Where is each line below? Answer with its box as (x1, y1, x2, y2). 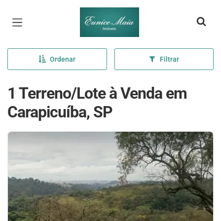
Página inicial (79, 9, 139, 21)
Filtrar (160, 55, 180, 63)
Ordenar (50, 55, 76, 63)
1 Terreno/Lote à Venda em (7, 84, 187, 103)
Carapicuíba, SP (7, 103, 112, 121)
